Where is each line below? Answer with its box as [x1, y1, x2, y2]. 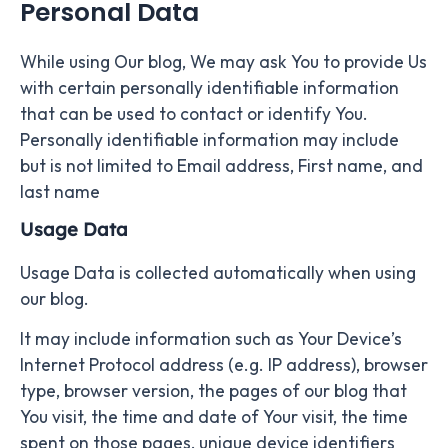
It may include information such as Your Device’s [20, 328, 402, 351]
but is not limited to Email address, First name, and [20, 155, 423, 178]
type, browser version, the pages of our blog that [20, 380, 407, 403]
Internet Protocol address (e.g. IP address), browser [20, 354, 428, 377]
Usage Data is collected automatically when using [20, 262, 416, 285]
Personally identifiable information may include [20, 129, 399, 152]
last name [20, 181, 100, 204]
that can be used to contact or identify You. [20, 103, 368, 126]
